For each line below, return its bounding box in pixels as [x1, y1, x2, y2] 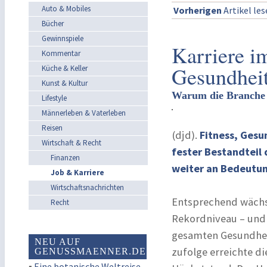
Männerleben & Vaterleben [42, 108, 126, 118]
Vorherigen [173, 4, 222, 16]
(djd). [172, 128, 200, 142]
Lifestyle [42, 93, 67, 103]
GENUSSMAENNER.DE [35, 246, 146, 256]
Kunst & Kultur [42, 78, 88, 88]
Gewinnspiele [42, 33, 83, 44]
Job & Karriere [51, 167, 104, 178]
